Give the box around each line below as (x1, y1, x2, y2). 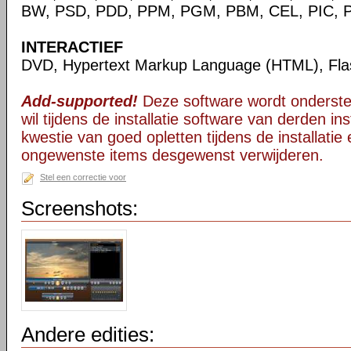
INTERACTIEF (21, 38, 123, 56)
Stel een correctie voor (40, 172, 126, 182)
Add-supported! (21, 92, 138, 110)
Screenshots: (21, 197, 138, 220)
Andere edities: (21, 323, 154, 346)
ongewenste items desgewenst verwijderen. (21, 147, 324, 164)
